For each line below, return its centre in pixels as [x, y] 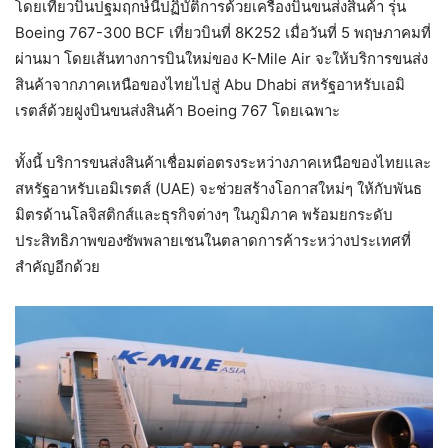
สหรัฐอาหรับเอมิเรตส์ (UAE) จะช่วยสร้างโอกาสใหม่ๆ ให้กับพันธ [218, 189]
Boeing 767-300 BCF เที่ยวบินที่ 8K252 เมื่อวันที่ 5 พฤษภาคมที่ [223, 33]
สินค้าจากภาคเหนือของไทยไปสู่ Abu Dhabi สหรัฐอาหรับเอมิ [210, 85]
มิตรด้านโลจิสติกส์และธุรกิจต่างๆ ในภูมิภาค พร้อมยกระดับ [204, 215]
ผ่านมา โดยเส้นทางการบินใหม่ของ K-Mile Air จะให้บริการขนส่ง [221, 59]
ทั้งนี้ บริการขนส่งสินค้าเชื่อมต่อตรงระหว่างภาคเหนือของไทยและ [223, 163]
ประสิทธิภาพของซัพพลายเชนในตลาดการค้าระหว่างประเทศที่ [213, 241]
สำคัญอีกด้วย [57, 267]
